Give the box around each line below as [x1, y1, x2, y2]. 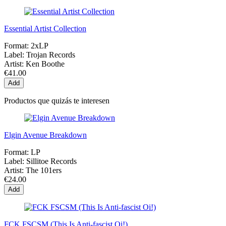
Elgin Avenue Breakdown [4, 131, 87, 140]
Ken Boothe [26, 60, 65, 69]
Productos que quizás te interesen [4, 96, 109, 105]
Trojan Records [26, 50, 75, 60]
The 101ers [26, 166, 62, 175]
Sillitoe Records [26, 157, 77, 166]
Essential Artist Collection [4, 24, 86, 33]
